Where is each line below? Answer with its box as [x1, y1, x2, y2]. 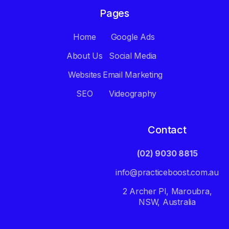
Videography [108, 88, 157, 99]
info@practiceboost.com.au [116, 167, 219, 177]
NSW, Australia [139, 196, 196, 207]
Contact [148, 123, 187, 136]
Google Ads [110, 31, 155, 42]
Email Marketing [102, 69, 163, 80]
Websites [67, 69, 101, 80]
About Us [66, 50, 103, 61]
